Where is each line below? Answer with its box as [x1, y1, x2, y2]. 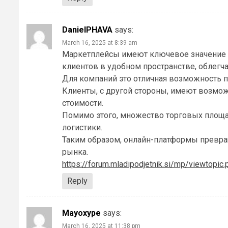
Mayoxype [62, 208, 101, 218]
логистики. [62, 123, 102, 133]
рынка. [62, 147, 88, 157]
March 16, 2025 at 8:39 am [62, 39, 137, 47]
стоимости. [62, 98, 103, 108]
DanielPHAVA [62, 25, 112, 35]
